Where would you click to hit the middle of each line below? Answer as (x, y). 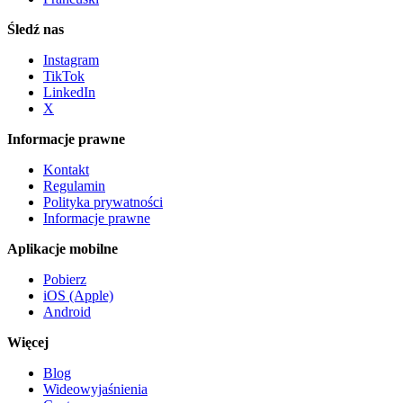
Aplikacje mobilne (63, 249)
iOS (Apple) (78, 296)
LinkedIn (69, 93)
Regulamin (74, 186)
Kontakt (66, 170)
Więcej (28, 343)
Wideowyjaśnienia (95, 390)
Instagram (71, 60)
